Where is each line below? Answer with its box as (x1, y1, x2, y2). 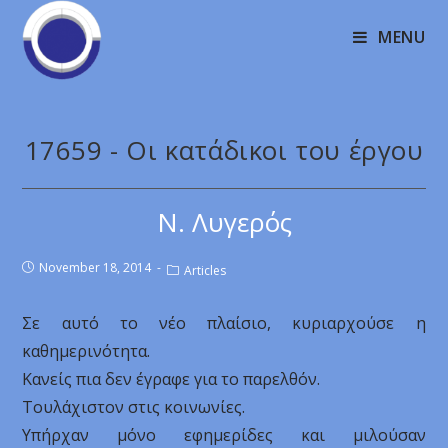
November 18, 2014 (39, 259, 152, 276)
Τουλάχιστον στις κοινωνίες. (22, 396, 246, 418)
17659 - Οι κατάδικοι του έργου (24, 132, 424, 168)
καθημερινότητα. (22, 340, 151, 362)
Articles (184, 262, 227, 279)
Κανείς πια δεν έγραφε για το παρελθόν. (22, 368, 321, 390)
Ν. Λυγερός (156, 204, 292, 240)
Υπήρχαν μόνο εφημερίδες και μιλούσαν (22, 424, 426, 446)
